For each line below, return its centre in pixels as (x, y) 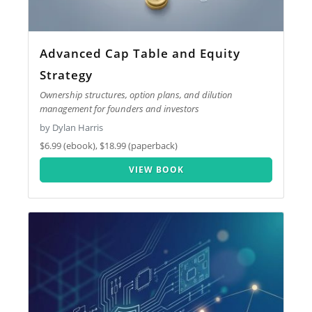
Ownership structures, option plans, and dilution (136, 95)
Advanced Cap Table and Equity (140, 53)
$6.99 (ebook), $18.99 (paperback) (109, 146)
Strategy (67, 75)
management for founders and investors (120, 109)
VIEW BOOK (156, 169)
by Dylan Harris (72, 127)
